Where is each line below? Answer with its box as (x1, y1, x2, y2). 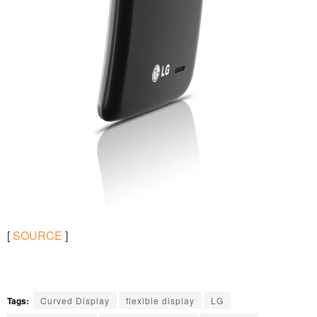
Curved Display (40, 294, 110, 306)
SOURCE (13, 226, 62, 243)
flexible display (126, 294, 195, 306)
